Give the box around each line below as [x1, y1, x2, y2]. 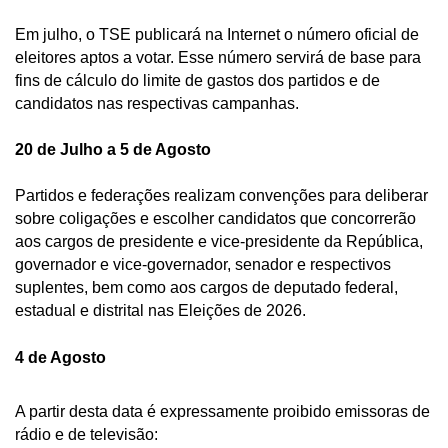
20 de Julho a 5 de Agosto [15, 140, 218, 158]
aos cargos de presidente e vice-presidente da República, [15, 232, 423, 250]
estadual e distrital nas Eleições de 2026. [15, 301, 310, 319]
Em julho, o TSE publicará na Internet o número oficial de [15, 25, 419, 43]
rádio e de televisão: [15, 425, 158, 443]
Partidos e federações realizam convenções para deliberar [15, 186, 428, 204]
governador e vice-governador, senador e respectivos [15, 255, 391, 273]
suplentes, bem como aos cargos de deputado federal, [15, 278, 398, 296]
